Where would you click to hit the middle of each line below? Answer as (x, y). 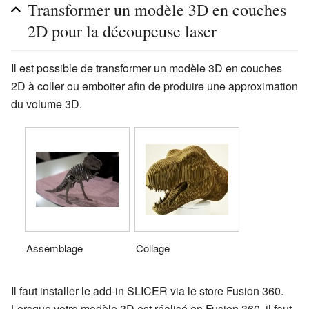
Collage (153, 248)
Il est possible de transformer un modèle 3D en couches (147, 68)
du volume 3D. (47, 104)
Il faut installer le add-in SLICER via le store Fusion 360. (147, 290)
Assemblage (54, 248)
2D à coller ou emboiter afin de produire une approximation (154, 86)
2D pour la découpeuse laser (122, 31)
